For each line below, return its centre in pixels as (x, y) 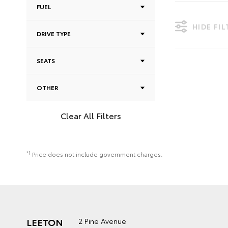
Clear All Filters (91, 115)
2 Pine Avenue (102, 221)
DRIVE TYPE (54, 33)
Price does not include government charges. (97, 154)
